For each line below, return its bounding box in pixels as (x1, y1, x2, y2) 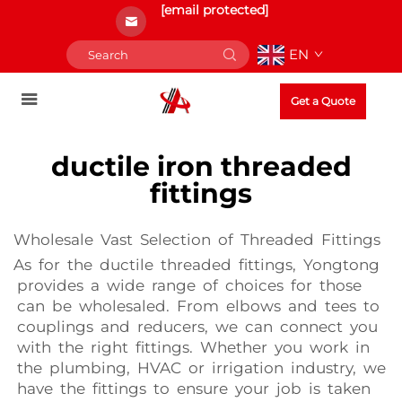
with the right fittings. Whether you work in (13, 338, 370, 356)
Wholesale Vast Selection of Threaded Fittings (13, 231, 380, 249)
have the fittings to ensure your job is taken (13, 380, 371, 398)
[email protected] (161, 2, 268, 18)
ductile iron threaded (50, 150, 352, 183)
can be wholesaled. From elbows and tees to (13, 297, 380, 315)
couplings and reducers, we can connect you (13, 318, 378, 336)
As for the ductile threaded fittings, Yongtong (13, 256, 380, 274)
